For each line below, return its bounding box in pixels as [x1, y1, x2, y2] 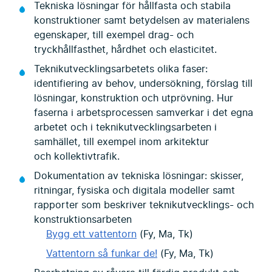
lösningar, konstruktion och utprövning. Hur [34, 93, 233, 103]
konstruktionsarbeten [34, 214, 132, 225]
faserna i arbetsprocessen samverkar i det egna [34, 107, 253, 118]
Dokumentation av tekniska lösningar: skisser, [34, 171, 243, 181]
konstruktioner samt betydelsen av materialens [34, 15, 250, 25]
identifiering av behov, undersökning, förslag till [34, 78, 253, 89]
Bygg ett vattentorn [46, 229, 137, 239]
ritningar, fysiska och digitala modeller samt [34, 185, 235, 195]
